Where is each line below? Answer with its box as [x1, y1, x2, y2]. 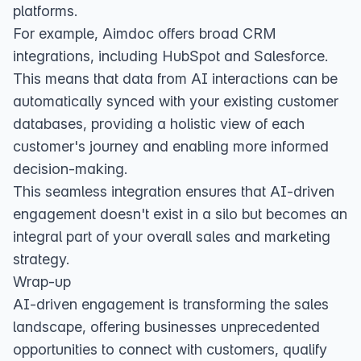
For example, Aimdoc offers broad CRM [13, 25, 276, 42]
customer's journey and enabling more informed [13, 138, 329, 155]
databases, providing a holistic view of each [13, 115, 305, 132]
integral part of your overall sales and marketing [13, 228, 330, 245]
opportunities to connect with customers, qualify [13, 341, 327, 358]
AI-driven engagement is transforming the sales [13, 296, 329, 313]
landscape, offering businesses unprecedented [13, 318, 320, 335]
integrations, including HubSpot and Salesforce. [13, 48, 328, 64]
